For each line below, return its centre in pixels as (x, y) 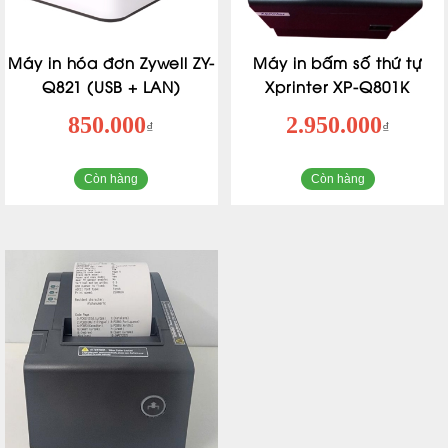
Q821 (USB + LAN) (111, 86)
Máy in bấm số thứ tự (338, 62)
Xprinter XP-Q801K (337, 86)
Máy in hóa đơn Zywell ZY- (111, 62)
